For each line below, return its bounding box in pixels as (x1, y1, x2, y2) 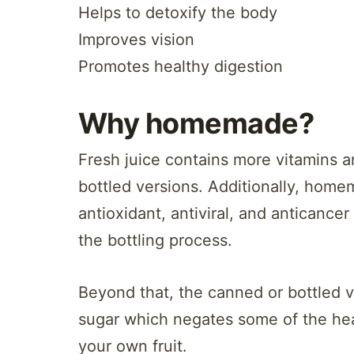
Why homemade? (78, 105, 314, 141)
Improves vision (78, 29, 194, 49)
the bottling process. (78, 231, 232, 250)
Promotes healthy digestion (78, 56, 283, 76)
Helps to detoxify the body (78, 2, 277, 22)
